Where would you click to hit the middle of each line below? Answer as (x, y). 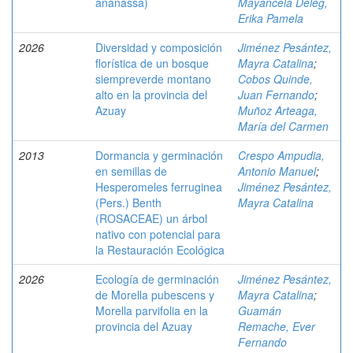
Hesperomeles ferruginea (159, 187)
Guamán (260, 310)
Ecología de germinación (157, 279)
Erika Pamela (271, 18)
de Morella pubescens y (155, 295)
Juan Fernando (276, 95)
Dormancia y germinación (159, 155)
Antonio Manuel (277, 171)
